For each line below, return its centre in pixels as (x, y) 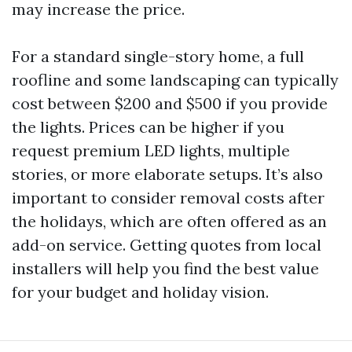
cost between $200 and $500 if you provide (170, 104)
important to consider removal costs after (168, 198)
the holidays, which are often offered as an (169, 222)
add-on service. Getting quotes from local (167, 245)
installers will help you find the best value (165, 269)
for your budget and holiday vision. (140, 292)
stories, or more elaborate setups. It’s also (167, 174)
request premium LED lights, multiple (151, 151)
